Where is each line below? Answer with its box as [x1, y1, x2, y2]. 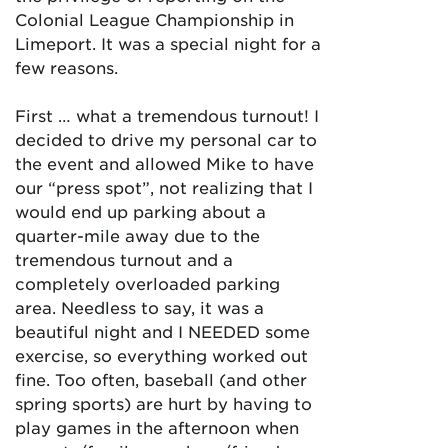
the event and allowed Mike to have [15, 152, 314, 173]
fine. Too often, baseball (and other [15, 368, 307, 389]
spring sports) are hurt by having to [15, 392, 312, 413]
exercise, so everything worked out [15, 344, 308, 365]
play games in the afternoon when [15, 416, 299, 437]
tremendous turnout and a [15, 248, 233, 269]
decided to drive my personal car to [15, 128, 317, 149]
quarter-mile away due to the [15, 224, 260, 245]
